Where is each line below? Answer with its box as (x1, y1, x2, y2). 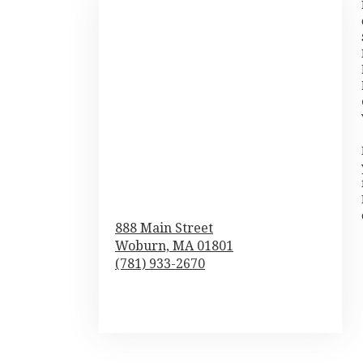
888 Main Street (115, 220, 213, 237)
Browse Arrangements (126, 297, 252, 310)
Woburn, (115, 238, 173, 254)
